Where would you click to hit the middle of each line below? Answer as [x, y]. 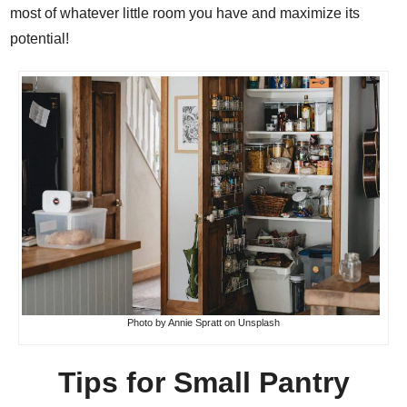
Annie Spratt [195, 323]
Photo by [148, 323]
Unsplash [259, 323]
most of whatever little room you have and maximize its [185, 14]
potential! [40, 39]
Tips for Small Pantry [203, 383]
